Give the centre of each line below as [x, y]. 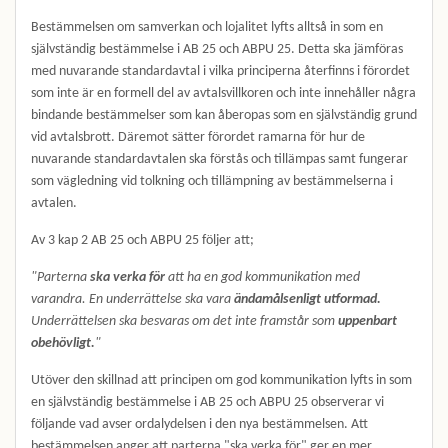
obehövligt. [63, 343]
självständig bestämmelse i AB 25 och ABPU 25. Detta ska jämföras [217, 49]
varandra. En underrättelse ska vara [132, 299]
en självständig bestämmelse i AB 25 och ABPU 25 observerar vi [207, 402]
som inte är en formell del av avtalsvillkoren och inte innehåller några [223, 93]
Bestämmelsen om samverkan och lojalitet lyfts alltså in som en [207, 27]
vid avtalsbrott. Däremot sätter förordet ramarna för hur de [198, 137]
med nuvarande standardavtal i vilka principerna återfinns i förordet [220, 71]
